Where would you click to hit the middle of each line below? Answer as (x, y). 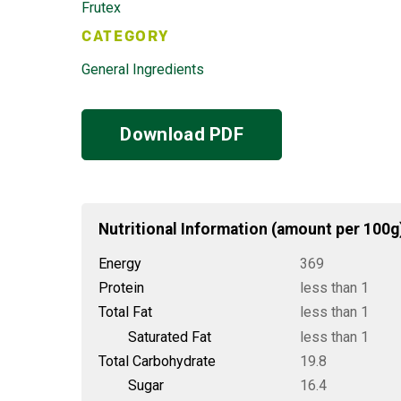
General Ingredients (143, 69)
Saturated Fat (169, 337)
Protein (122, 288)
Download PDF (182, 134)
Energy (120, 263)
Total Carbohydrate (158, 361)
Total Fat (126, 312)
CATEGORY (125, 37)
